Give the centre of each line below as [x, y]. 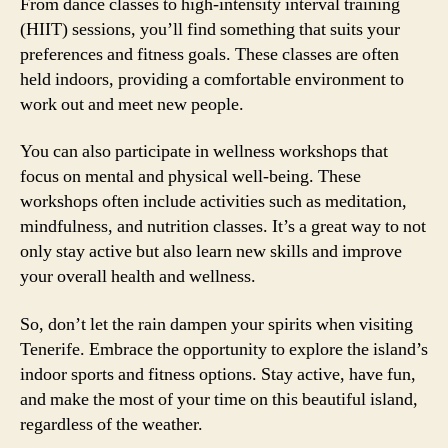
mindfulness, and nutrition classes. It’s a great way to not [223, 226]
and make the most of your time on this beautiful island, [219, 399]
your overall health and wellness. [138, 276]
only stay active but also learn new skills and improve [211, 251]
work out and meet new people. [132, 104]
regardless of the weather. [111, 424]
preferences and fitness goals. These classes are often [209, 54]
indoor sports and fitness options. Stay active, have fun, [218, 374]
